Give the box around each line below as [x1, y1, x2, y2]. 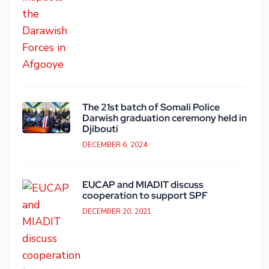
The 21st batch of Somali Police [82, 101, 220, 114]
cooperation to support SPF [82, 189, 208, 202]
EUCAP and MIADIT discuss [82, 178, 204, 192]
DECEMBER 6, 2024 [82, 140, 147, 150]
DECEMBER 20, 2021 [82, 207, 151, 217]
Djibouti [82, 122, 118, 136]
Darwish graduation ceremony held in [82, 112, 247, 125]
